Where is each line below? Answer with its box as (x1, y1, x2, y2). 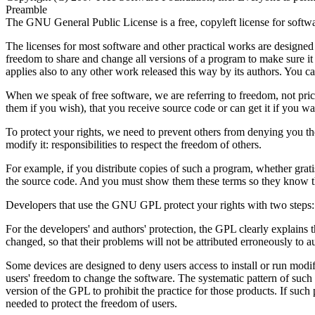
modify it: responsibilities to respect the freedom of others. (6, 139, 262, 151)
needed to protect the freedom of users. (6, 297, 177, 310)
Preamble (6, 4, 47, 16)
